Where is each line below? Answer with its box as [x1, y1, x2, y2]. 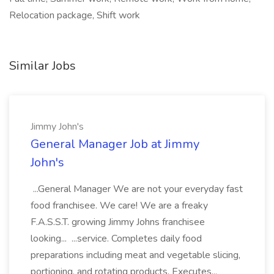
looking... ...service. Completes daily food [31, 232, 202, 245]
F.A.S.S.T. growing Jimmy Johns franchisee [31, 215, 205, 229]
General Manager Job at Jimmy [31, 136, 199, 152]
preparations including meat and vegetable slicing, [31, 248, 240, 262]
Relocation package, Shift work [9, 9, 140, 22]
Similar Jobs [9, 57, 76, 74]
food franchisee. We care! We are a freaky [31, 199, 208, 212]
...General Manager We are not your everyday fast [31, 182, 243, 196]
